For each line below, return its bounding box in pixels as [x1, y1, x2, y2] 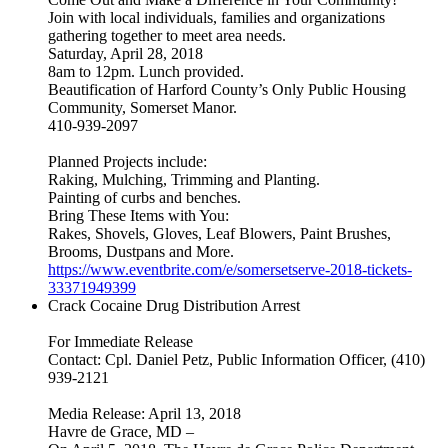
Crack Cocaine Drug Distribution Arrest [48, 297, 300, 315]
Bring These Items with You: [48, 207, 229, 225]
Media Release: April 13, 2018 [48, 405, 241, 423]
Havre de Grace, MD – [48, 423, 194, 441]
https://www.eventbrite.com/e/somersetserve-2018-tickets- [48, 261, 412, 279]
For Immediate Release [48, 333, 193, 351]
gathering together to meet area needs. [48, 27, 286, 45]
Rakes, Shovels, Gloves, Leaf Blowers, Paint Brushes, [48, 225, 391, 243]
